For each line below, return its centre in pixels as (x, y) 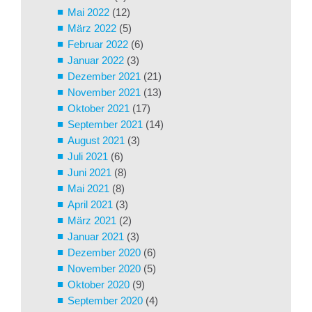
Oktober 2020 (99, 284)
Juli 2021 (88, 156)
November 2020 (104, 268)
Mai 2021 (88, 188)
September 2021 (105, 124)
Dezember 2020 (104, 252)
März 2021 (92, 220)
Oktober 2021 (99, 108)
